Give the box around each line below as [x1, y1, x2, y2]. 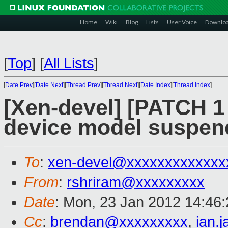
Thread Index [174, 81, 210, 89]
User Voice [167, 18, 197, 26]
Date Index [140, 81, 170, 89]
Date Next [36, 81, 63, 89]
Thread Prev [66, 81, 100, 89]
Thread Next [103, 81, 137, 89]
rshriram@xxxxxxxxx [67, 174, 205, 191]
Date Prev [5, 81, 33, 89]
